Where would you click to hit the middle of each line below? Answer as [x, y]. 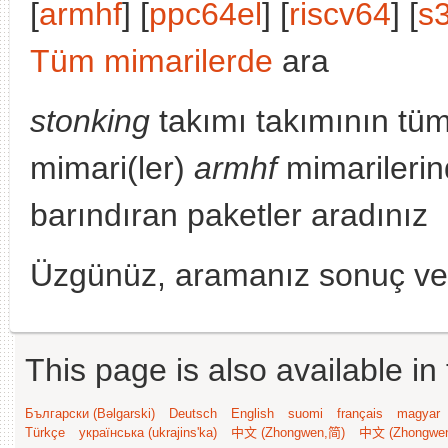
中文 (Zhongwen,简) [288, 432]
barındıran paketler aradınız [229, 215]
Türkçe [45, 432]
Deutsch [193, 413]
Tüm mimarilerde [151, 61]
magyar [418, 413]
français [360, 413]
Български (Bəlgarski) [90, 413]
